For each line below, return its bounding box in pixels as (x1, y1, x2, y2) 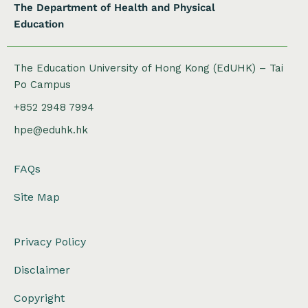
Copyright (14, 291, 65, 305)
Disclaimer (14, 263, 70, 277)
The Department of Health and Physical (14, 1, 215, 14)
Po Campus (14, 78, 71, 91)
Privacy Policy (14, 235, 86, 249)
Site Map (14, 190, 60, 204)
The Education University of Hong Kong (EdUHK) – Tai (14, 62, 283, 75)
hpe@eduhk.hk (14, 124, 88, 137)
